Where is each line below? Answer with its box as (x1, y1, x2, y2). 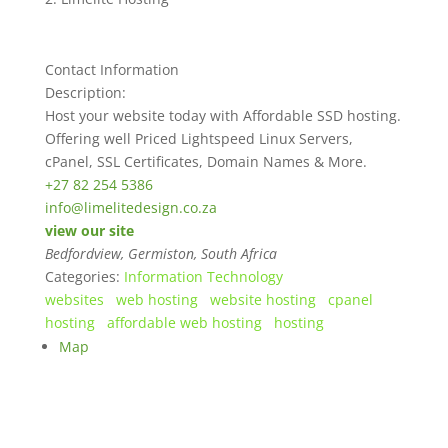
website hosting (209, 290, 324, 309)
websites (44, 290, 112, 309)
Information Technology (123, 267, 291, 286)
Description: (44, 83, 126, 102)
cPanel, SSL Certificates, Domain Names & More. (44, 152, 367, 171)
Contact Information (44, 60, 179, 79)
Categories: (44, 267, 120, 286)
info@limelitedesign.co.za (44, 198, 217, 217)
